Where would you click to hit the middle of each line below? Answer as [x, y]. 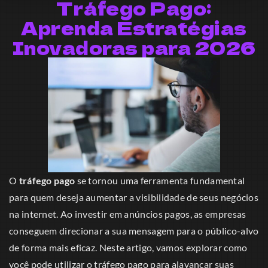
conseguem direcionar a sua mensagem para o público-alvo [134, 231]
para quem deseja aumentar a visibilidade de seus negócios [134, 197]
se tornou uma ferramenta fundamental [160, 181]
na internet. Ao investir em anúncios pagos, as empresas [128, 214]
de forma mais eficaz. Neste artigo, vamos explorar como [128, 248]
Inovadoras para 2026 [134, 48]
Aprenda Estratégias [134, 28]
